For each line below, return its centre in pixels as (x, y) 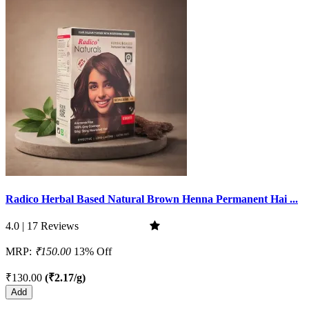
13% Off (93, 252)
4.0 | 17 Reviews (42, 226)
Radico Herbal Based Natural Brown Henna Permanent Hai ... (152, 199)
